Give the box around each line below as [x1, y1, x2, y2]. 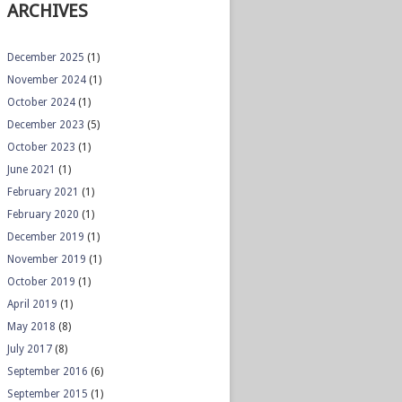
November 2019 [7, 253, 86, 266]
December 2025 [7, 51, 84, 64]
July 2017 [7, 343, 52, 355]
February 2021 [7, 186, 79, 198]
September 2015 [7, 388, 88, 400]
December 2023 [7, 118, 84, 131]
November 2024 [7, 74, 86, 86]
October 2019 [7, 275, 75, 288]
